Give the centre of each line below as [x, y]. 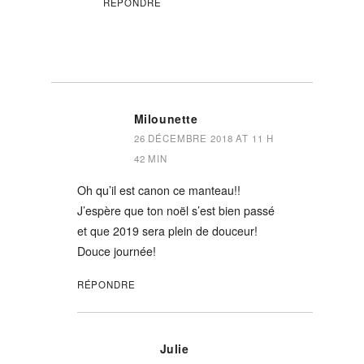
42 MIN [150, 158]
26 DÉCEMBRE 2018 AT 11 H [204, 138]
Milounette [166, 119]
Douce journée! [116, 251]
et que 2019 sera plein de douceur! [167, 231]
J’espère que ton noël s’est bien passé [175, 210]
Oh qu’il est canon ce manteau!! [158, 190]
